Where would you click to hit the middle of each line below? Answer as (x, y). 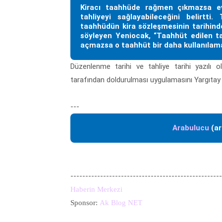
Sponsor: (84, 202)
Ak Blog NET (121, 202)
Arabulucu (191, 128)
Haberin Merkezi (96, 189)
